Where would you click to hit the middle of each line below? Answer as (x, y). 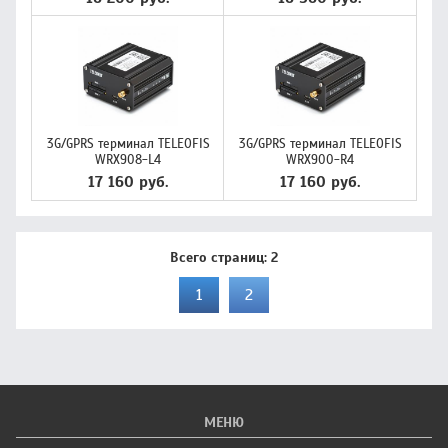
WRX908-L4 (128, 160)
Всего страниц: (220, 257)
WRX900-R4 (320, 160)
